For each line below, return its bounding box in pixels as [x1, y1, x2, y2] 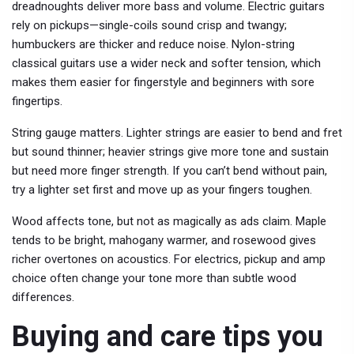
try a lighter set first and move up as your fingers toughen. [12, 183, 312, 198]
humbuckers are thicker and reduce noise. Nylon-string [12, 37, 295, 52]
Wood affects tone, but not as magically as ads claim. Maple [12, 214, 326, 229]
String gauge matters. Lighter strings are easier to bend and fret [12, 126, 342, 141]
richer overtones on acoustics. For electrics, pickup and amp [12, 252, 326, 267]
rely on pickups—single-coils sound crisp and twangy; [12, 18, 287, 33]
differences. [12, 290, 74, 305]
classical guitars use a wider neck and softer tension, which [12, 56, 321, 71]
